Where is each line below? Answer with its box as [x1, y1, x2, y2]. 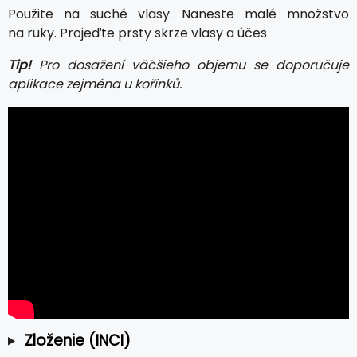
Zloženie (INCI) [24, 329, 131, 351]
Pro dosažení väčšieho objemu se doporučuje [31, 55, 349, 74]
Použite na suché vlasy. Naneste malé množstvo [8, 4, 349, 23]
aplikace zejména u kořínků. [8, 74, 182, 93]
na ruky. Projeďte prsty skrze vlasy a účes [8, 23, 267, 42]
